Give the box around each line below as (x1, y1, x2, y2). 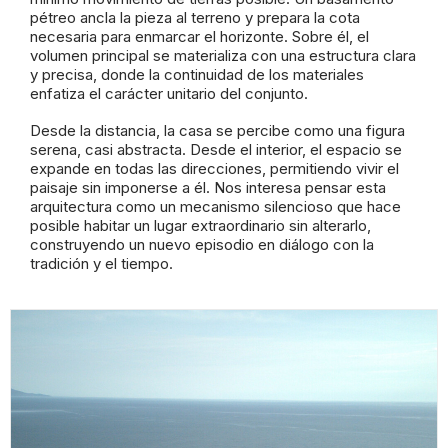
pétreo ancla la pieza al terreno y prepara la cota (30, 8, 360, 27)
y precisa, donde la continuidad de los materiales (30, 65, 364, 84)
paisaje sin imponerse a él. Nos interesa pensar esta (30, 178, 386, 197)
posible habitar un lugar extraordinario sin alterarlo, (30, 216, 371, 235)
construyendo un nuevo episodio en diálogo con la (30, 235, 374, 254)
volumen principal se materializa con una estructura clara (30, 46, 416, 65)
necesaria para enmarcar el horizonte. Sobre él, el (30, 27, 369, 46)
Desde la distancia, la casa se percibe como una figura (30, 121, 405, 140)
